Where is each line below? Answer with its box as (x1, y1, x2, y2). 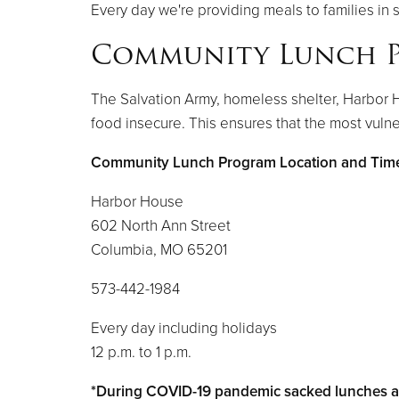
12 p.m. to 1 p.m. (91, 342, 191, 362)
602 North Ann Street (91, 216, 231, 235)
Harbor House (91, 191, 183, 211)
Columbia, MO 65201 (91, 240, 227, 259)
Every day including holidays (91, 318, 277, 338)
